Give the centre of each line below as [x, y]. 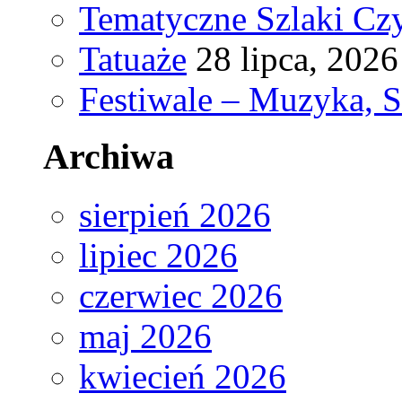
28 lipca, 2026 [297, 58]
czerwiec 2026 [181, 295]
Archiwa [109, 157]
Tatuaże [133, 58]
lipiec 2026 [158, 255]
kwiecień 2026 [183, 376]
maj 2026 [145, 336]
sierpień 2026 [175, 214]
